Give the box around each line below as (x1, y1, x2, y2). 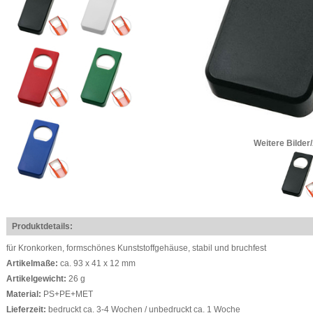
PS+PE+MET (43, 289, 93, 299)
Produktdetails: (12, 221, 73, 231)
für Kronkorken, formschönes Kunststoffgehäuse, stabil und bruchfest (6, 243, 266, 253)
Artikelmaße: (6, 259, 60, 268)
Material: (6, 289, 43, 299)
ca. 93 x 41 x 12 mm (60, 259, 136, 268)
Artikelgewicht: (6, 274, 68, 284)
